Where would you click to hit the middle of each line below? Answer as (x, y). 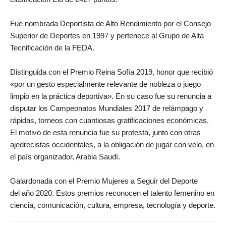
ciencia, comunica (40, 205)
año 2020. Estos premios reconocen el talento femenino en (117, 193)
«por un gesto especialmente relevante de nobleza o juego (105, 84)
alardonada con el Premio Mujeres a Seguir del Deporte (107, 181)
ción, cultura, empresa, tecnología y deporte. (143, 205)
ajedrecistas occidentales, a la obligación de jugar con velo (106, 145)
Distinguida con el (39, 72)
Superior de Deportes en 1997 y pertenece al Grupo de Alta (107, 36)
